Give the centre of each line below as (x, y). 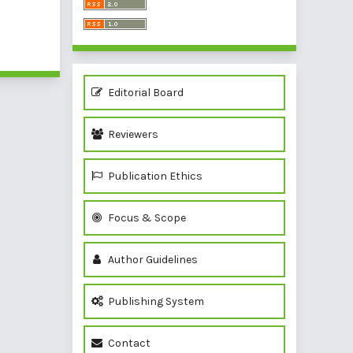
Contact (128, 344)
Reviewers (132, 135)
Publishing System (155, 302)
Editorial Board (145, 93)
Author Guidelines (152, 260)
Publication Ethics (154, 176)
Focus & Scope (146, 218)
